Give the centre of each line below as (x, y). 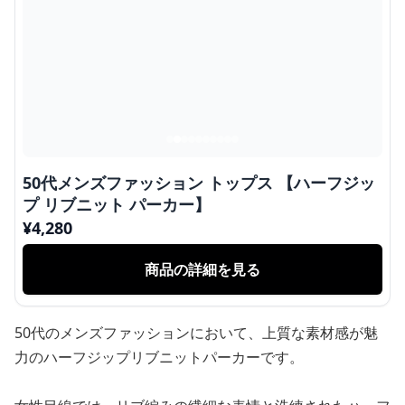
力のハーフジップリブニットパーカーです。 (159, 357)
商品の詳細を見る (202, 269)
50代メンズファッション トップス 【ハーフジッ (199, 183)
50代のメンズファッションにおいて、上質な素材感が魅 (196, 333)
